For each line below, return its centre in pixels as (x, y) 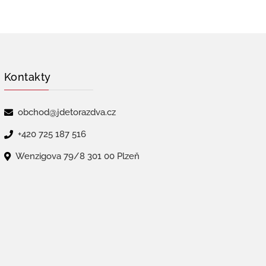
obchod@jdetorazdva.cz (66, 113)
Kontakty (27, 77)
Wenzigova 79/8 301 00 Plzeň (77, 156)
